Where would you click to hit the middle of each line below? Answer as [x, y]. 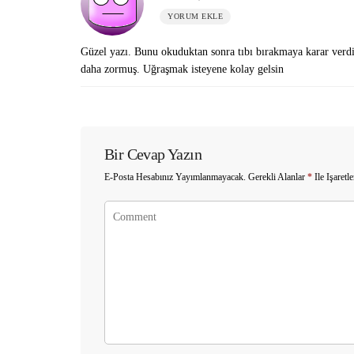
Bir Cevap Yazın [153, 154]
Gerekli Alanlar [277, 177]
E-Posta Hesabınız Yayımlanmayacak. [175, 177]
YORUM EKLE [195, 16]
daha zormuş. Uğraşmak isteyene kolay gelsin [182, 69]
